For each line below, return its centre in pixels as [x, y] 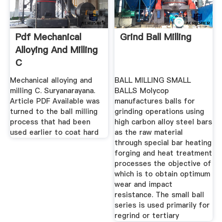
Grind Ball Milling [156, 37]
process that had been [50, 122]
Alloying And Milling [56, 50]
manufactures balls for [155, 101]
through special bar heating [163, 142]
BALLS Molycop [142, 90]
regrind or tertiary [147, 215]
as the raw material [149, 132]
